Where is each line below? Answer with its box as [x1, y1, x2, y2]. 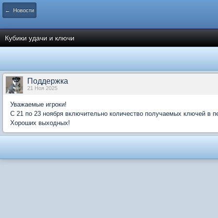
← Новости [5, 7, 34, 13]
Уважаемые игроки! [10, 101, 67, 108]
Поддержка [27, 77, 68, 85]
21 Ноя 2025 [27, 85, 57, 91]
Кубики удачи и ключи [5, 34, 74, 42]
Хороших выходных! [10, 119, 70, 127]
